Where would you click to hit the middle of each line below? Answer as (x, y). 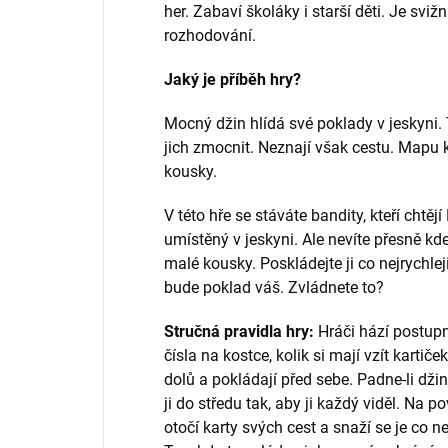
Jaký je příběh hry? (234, 79)
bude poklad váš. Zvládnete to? (274, 287)
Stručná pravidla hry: (241, 331)
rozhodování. (210, 35)
